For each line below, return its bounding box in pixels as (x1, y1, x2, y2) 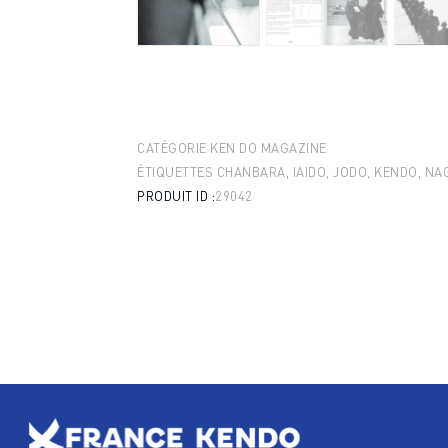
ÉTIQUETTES (137, 163, 213, 180)
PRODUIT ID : (137, 187, 215, 204)
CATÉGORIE (137, 139, 207, 156)
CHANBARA (216, 163, 286, 180)
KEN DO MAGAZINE (210, 139, 327, 156)
